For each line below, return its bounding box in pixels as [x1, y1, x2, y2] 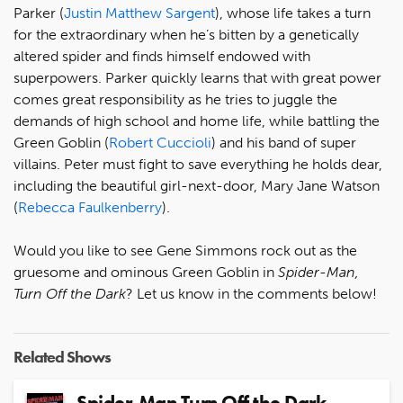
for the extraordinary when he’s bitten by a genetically [13, 26, 359, 43]
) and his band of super [211, 134, 356, 151]
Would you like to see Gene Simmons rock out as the [13, 242, 357, 259]
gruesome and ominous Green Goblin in [13, 264, 278, 281]
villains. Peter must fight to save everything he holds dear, [13, 156, 382, 173]
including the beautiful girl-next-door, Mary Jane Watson [13, 177, 380, 194]
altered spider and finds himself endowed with [13, 48, 310, 65]
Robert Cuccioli [109, 134, 211, 151]
